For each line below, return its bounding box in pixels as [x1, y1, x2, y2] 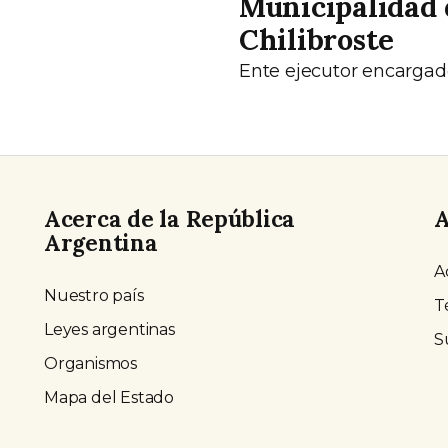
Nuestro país [44, 286, 144, 306]
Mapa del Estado [44, 388, 174, 408]
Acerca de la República [44, 204, 296, 234]
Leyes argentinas [44, 320, 175, 340]
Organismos [44, 354, 137, 374]
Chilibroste [239, 20, 395, 58]
